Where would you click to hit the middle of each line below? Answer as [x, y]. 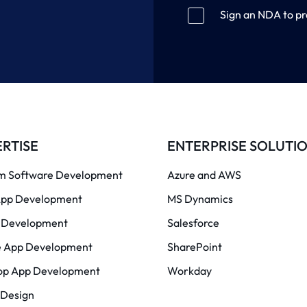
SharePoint [195, 246]
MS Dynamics [200, 198]
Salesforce [193, 222]
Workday [189, 270]
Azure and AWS [204, 174]
